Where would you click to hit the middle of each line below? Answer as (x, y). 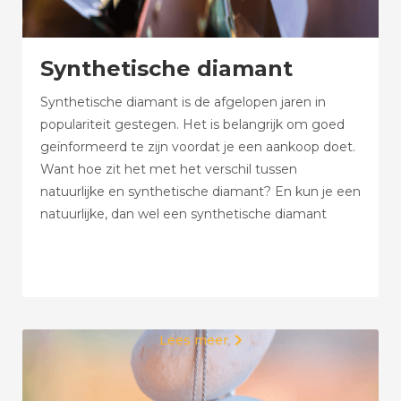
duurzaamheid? (89, 259)
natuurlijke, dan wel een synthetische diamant (183, 214)
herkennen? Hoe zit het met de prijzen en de (182, 236)
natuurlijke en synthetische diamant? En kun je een (200, 192)
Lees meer (193, 340)
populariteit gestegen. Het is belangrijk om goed (192, 124)
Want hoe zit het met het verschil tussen (169, 169)
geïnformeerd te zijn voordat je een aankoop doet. (198, 147)
